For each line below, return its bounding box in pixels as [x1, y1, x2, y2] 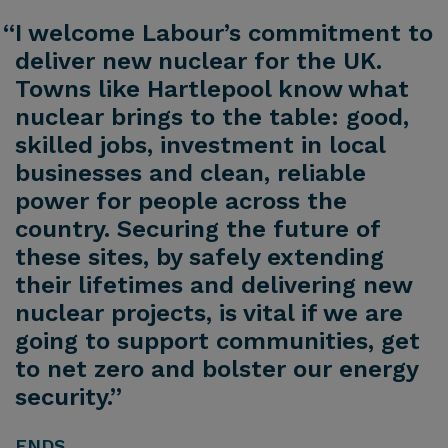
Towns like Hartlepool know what [15, 75, 409, 104]
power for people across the [15, 187, 347, 216]
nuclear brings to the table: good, [15, 103, 409, 132]
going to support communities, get [15, 327, 420, 356]
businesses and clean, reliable [15, 159, 366, 188]
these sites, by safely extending [15, 243, 384, 272]
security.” [15, 383, 122, 412]
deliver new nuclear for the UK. [15, 47, 382, 76]
